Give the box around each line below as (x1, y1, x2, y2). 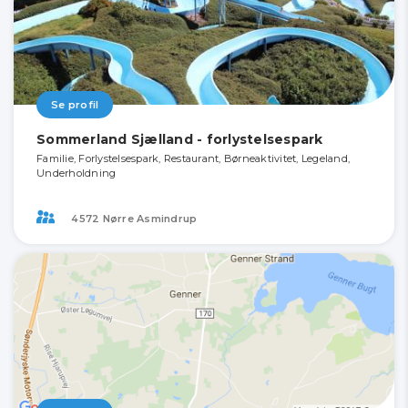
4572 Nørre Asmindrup (68, 211, 198, 225)
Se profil (51, 98, 99, 112)
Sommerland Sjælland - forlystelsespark (36, 131, 323, 148)
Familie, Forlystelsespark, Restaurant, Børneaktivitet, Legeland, (36, 152, 350, 166)
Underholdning (36, 167, 117, 180)
